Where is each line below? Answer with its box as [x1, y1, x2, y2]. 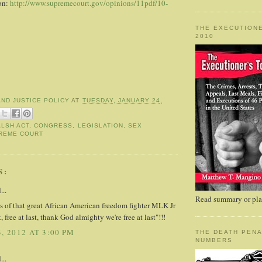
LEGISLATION [77, 122, 123, 129]
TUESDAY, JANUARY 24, [82, 96, 163, 104]
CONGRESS [34, 122, 73, 129]
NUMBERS [195, 237, 233, 244]
